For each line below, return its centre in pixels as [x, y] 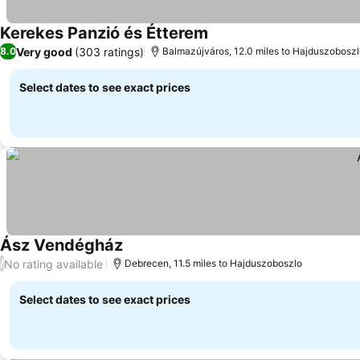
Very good [44, 51]
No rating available [53, 264]
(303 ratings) [109, 51]
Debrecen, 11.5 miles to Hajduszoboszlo [213, 263]
